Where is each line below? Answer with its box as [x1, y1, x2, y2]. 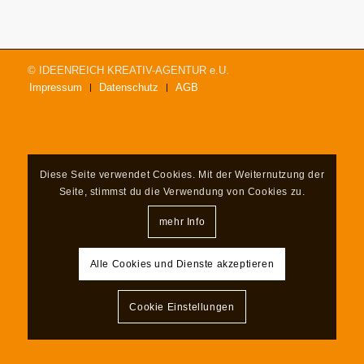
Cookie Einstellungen [129, 301, 235, 313]
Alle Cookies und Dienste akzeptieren [89, 258, 275, 271]
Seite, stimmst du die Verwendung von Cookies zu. [58, 185, 305, 197]
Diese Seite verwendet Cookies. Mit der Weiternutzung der [39, 168, 325, 180]
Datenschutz [98, 81, 158, 94]
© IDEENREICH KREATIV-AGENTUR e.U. [27, 64, 229, 77]
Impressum [28, 81, 82, 94]
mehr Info [158, 215, 206, 227]
